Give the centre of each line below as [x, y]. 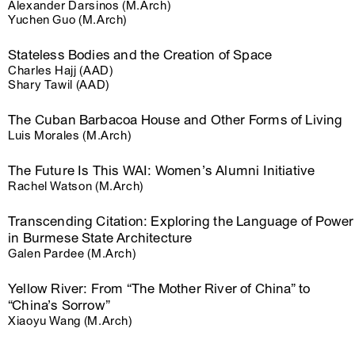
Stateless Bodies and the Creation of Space [140, 55]
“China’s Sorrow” [59, 305]
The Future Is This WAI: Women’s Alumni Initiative [162, 171]
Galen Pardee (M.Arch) [72, 254]
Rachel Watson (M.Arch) [76, 186]
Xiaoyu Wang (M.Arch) [70, 321]
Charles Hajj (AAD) [61, 71]
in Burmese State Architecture [100, 238]
